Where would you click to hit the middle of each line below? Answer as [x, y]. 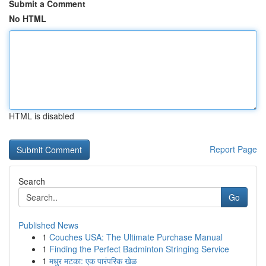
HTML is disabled [42, 116]
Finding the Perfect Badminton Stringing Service [139, 249]
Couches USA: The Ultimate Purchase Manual [136, 237]
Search [32, 181]
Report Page [233, 149]
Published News [48, 225]
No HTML [28, 18]
